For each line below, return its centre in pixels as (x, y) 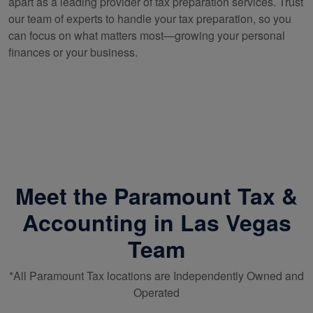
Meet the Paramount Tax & (156, 195)
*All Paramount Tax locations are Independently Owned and (156, 275)
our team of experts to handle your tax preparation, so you (150, 18)
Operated (156, 292)
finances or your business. (73, 52)
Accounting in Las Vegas (156, 222)
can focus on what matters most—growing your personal (147, 35)
